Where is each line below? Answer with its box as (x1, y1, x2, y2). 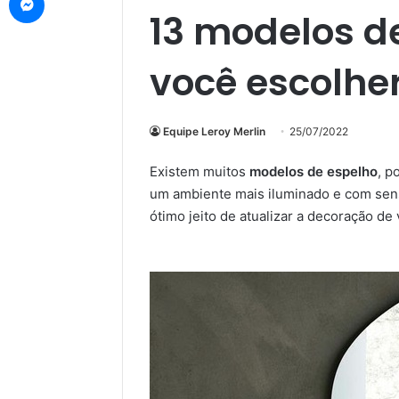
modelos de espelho (249, 162, 378, 180)
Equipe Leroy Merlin (163, 124, 265, 138)
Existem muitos (150, 162, 249, 180)
